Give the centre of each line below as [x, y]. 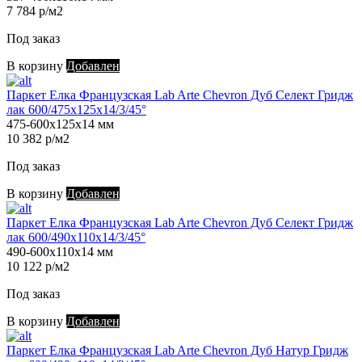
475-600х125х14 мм [60, 124]
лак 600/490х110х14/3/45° [76, 238]
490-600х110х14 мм [60, 252]
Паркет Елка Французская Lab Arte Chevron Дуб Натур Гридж [177, 351]
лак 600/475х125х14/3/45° [76, 110]
